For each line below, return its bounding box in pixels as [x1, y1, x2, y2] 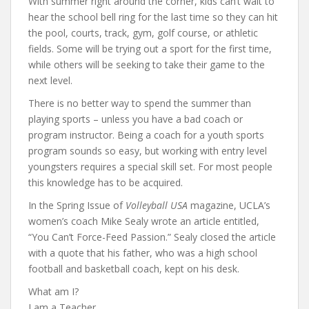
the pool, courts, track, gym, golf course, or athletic [28, 26, 258, 39]
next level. [28, 73, 72, 87]
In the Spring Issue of [28, 198, 126, 212]
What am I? [28, 284, 79, 298]
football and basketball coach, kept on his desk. [28, 261, 239, 275]
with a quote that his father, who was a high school [28, 246, 257, 259]
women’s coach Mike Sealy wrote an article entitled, [28, 214, 259, 228]
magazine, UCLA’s [190, 198, 270, 212]
